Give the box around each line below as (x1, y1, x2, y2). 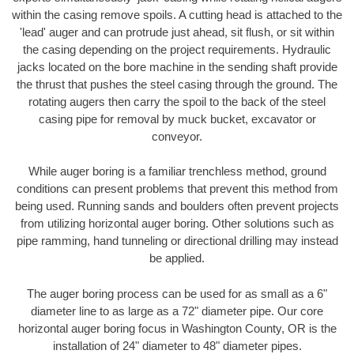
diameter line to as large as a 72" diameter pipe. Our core (31, 303, 323, 318)
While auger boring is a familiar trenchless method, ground (28, 164, 326, 179)
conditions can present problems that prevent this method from (16, 182, 338, 196)
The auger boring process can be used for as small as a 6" (27, 286, 327, 300)
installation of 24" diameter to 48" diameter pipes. (52, 338, 302, 352)
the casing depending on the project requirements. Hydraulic (23, 42, 331, 56)
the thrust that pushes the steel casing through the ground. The (17, 77, 337, 91)
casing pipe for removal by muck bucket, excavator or (38, 111, 316, 126)
